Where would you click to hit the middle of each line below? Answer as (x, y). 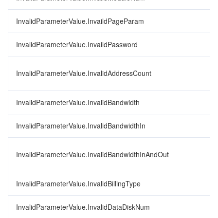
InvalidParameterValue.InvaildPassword (77, 44)
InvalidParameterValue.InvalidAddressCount (84, 73)
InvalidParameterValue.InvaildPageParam (80, 21)
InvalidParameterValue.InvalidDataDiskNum (83, 207)
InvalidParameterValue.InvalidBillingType (78, 183)
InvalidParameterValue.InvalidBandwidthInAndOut (92, 154)
